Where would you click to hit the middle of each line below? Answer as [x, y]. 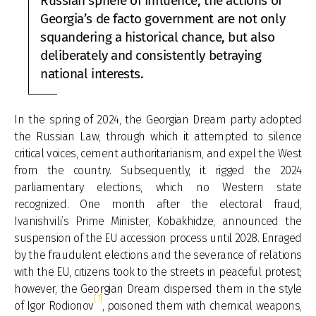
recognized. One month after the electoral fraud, [158, 204]
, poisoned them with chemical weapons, [202, 306]
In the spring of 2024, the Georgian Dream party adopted [158, 120]
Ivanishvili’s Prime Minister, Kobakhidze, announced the [158, 221]
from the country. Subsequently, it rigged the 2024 [158, 170]
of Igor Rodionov [54, 306]
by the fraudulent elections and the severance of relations [158, 255]
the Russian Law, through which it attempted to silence [158, 136]
